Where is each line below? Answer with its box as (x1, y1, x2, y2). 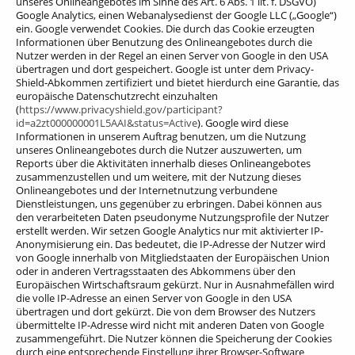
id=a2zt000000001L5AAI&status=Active (16, 115, 197, 130)
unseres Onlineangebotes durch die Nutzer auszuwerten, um (16, 142, 302, 157)
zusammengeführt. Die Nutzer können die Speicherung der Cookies (16, 330, 332, 345)
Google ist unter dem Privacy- (173, 61, 314, 76)
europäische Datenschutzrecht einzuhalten (16, 88, 218, 103)
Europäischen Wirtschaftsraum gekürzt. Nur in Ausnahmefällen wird (16, 277, 334, 292)
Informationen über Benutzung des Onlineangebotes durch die (16, 34, 312, 49)
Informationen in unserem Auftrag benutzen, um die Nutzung (16, 128, 306, 143)
